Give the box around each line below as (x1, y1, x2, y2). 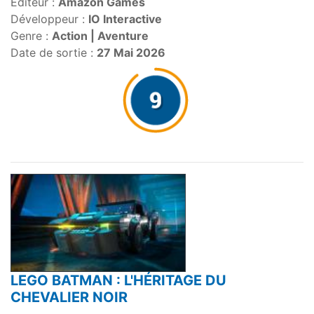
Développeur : (11, 12, 88, 27)
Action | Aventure (52, 29, 149, 43)
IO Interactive (88, 12, 162, 27)
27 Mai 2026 (97, 46, 165, 60)
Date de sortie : (11, 46, 97, 60)
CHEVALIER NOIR (11, 289, 128, 306)
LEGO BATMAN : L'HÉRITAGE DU (11, 272, 226, 289)
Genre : (11, 29, 52, 43)
